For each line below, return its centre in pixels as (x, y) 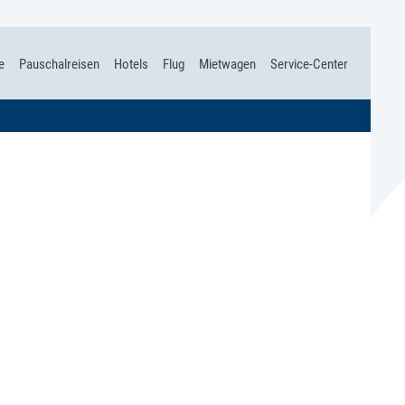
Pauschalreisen (59, 64)
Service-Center (309, 64)
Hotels (131, 64)
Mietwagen (227, 64)
